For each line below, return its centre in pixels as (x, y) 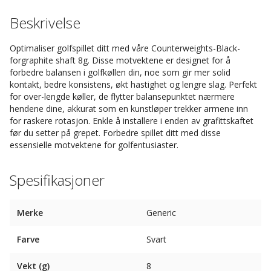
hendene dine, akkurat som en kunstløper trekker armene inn (129, 109)
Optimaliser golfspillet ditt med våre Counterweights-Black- (125, 48)
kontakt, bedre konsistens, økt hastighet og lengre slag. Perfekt (133, 84)
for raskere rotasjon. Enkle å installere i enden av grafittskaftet (132, 121)
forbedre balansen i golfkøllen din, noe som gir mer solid (120, 72)
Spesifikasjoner (57, 180)
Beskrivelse (45, 23)
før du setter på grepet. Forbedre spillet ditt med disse (115, 133)
